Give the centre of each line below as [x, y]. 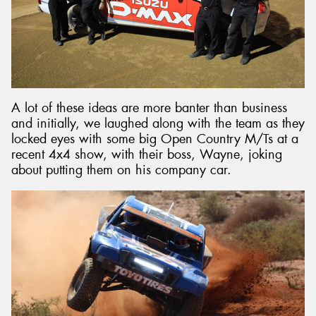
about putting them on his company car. [121, 170]
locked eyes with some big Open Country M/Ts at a [155, 139]
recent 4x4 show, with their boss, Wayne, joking [147, 155]
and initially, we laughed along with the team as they [158, 124]
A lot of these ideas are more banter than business [149, 108]
